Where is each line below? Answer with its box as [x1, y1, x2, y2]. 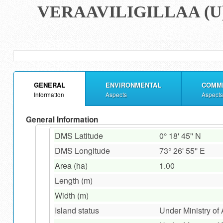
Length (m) [54, 175, 93, 187]
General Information [25, 113, 98, 125]
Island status [54, 205, 99, 217]
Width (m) [54, 190, 89, 202]
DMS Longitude [54, 145, 110, 157]
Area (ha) [54, 160, 88, 172]
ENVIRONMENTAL [105, 80, 161, 90]
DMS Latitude [54, 130, 103, 142]
